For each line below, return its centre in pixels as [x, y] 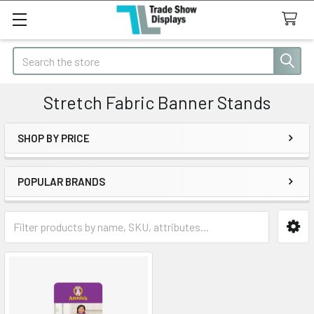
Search [29, 55]
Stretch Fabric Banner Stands [157, 102]
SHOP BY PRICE [54, 138]
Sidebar [52, 161]
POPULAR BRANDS [61, 182]
